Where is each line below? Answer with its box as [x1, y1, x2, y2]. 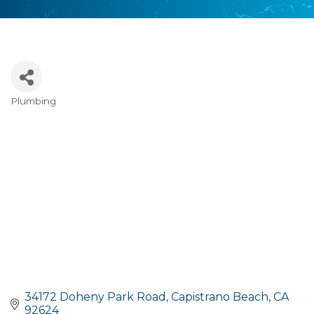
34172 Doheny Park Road [25, 290, 166, 304]
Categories [10, 102, 98, 123]
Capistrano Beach [171, 290, 268, 304]
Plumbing [11, 95, 56, 107]
